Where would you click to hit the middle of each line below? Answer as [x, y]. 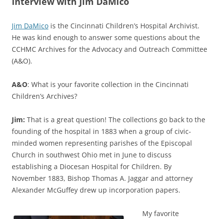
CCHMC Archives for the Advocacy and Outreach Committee [109, 49]
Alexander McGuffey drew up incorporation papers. [96, 190]
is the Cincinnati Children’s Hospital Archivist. [124, 25]
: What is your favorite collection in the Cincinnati [108, 84]
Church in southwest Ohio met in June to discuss [92, 154]
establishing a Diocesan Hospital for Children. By [92, 166]
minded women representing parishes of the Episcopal [102, 143]
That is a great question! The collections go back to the [115, 119]
